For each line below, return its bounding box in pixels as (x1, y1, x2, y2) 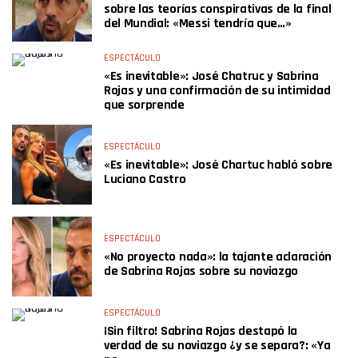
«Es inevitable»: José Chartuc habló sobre (104, 157, 332, 173)
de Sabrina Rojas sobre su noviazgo (104, 263, 299, 280)
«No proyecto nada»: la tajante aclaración (104, 249, 332, 265)
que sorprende (104, 97, 185, 113)
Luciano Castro (104, 171, 186, 188)
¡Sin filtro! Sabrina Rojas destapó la (104, 323, 298, 340)
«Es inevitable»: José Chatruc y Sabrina (104, 68, 319, 85)
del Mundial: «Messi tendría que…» (104, 15, 292, 32)
